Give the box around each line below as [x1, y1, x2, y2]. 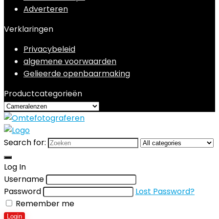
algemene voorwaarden [23, 56, 116, 67]
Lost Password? [135, 186, 195, 197]
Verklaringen [4, 23, 53, 35]
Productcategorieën [4, 88, 82, 99]
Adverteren [23, 3, 68, 15]
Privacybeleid [23, 44, 75, 55]
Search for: [4, 137, 46, 148]
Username [4, 174, 44, 185]
